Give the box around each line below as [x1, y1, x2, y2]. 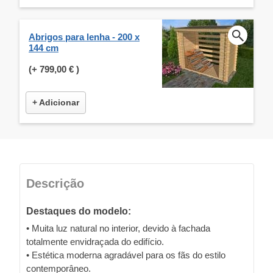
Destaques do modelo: [26, 205, 131, 216]
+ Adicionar [32, 97, 79, 107]
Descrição [26, 176, 84, 190]
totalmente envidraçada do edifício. [26, 236, 164, 247]
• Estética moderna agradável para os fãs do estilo [26, 249, 225, 260]
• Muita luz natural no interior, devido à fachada [26, 222, 210, 233]
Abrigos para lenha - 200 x [29, 31, 140, 42]
